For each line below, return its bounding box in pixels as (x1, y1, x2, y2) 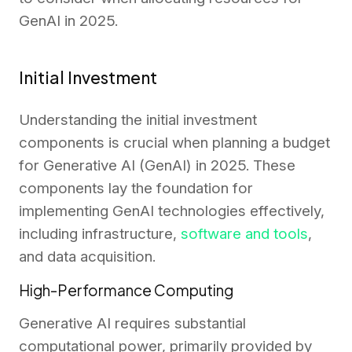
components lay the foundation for (19, 178, 253, 197)
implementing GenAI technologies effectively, (19, 201, 324, 220)
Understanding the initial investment (19, 110, 257, 129)
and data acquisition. (19, 247, 156, 266)
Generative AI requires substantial (19, 313, 246, 332)
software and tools (181, 224, 308, 243)
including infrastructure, (19, 224, 181, 243)
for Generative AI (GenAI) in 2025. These (19, 156, 295, 174)
